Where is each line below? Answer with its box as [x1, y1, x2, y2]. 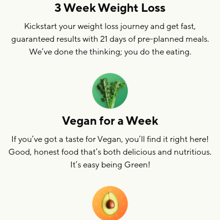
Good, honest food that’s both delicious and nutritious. [8, 146, 212, 158]
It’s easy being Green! [70, 159, 150, 170]
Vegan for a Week [62, 113, 158, 129]
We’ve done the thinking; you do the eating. [28, 46, 192, 57]
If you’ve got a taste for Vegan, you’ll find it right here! [11, 133, 209, 145]
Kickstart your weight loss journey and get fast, [24, 20, 196, 32]
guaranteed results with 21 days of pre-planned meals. [11, 33, 209, 45]
